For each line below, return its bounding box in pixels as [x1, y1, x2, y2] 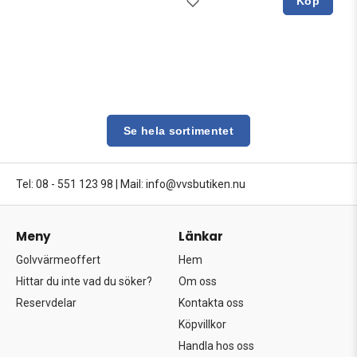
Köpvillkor [178, 317, 226, 331]
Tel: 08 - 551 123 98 [16, 177, 113, 190]
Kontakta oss [178, 296, 244, 309]
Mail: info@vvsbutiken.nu [120, 177, 245, 190]
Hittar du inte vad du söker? [16, 274, 152, 288]
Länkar [178, 227, 223, 245]
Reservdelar [16, 296, 76, 309]
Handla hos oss [178, 339, 254, 352]
